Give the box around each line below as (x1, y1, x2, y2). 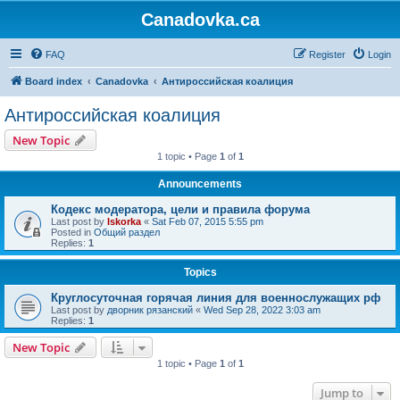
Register (309, 49, 346, 60)
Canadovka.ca (140, 10, 260, 29)
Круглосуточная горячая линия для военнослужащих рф (51, 291, 380, 304)
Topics (183, 266, 217, 279)
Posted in (51, 227, 94, 237)
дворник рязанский (107, 304, 193, 315)
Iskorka (107, 216, 141, 227)
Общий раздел (94, 227, 160, 237)
